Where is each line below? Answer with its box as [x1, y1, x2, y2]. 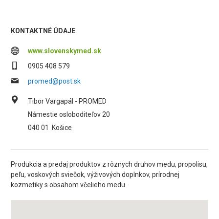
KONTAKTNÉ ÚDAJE [11, 27, 76, 35]
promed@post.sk [28, 77, 81, 85]
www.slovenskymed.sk [28, 47, 102, 55]
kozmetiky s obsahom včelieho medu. [11, 181, 127, 189]
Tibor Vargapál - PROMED [28, 97, 107, 105]
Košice [52, 124, 72, 131]
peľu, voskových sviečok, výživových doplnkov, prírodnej [11, 171, 180, 178]
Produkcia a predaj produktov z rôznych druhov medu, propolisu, [11, 160, 208, 168]
